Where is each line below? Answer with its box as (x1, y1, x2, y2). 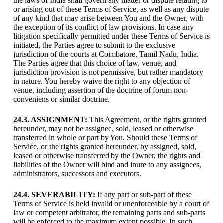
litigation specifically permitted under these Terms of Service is (13, 31, 210, 40)
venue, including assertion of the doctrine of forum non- (13, 85, 188, 94)
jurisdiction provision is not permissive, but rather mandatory (13, 67, 203, 76)
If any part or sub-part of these (95, 190, 192, 199)
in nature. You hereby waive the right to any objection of (13, 76, 190, 85)
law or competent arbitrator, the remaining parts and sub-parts (13, 208, 205, 217)
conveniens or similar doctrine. (13, 94, 110, 103)
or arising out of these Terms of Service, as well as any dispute (13, 4, 209, 13)
